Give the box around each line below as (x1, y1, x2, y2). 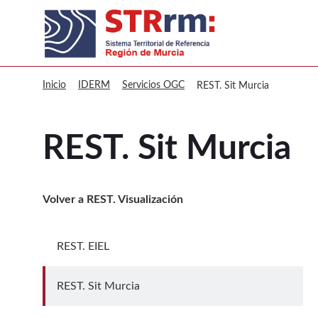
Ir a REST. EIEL (56, 248, 127, 260)
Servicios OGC (122, 80, 185, 90)
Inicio (43, 80, 66, 90)
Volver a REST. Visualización (43, 194, 183, 205)
